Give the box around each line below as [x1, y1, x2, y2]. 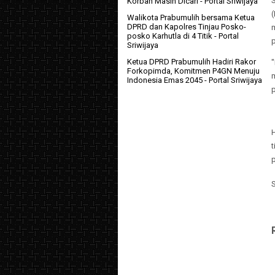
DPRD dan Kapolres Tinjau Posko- [127, 22, 246, 32]
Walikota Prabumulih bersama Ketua [127, 13, 255, 23]
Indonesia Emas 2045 [127, 76, 203, 85]
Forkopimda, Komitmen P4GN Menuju [127, 66, 260, 76]
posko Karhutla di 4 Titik [127, 31, 212, 41]
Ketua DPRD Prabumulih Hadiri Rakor [127, 57, 256, 67]
